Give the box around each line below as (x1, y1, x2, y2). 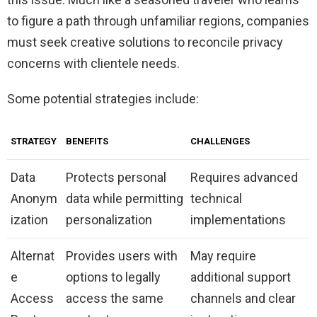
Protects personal (66, 169, 166, 185)
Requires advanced (190, 169, 298, 185)
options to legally (66, 269, 161, 284)
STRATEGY (11, 135, 57, 146)
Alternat (11, 248, 54, 263)
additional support (190, 269, 291, 284)
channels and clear (190, 290, 296, 306)
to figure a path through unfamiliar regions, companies (7, 13, 309, 28)
